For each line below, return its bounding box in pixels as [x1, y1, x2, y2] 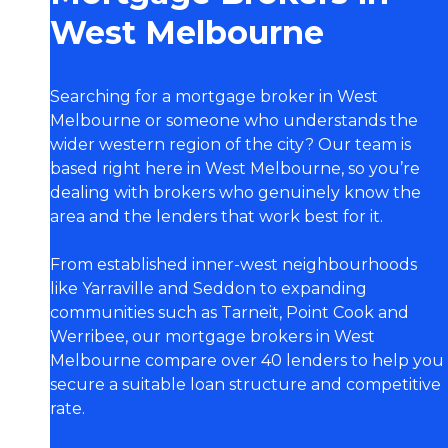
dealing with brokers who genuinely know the [49, 183, 421, 202]
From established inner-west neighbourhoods [49, 255, 417, 274]
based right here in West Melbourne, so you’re [49, 159, 420, 178]
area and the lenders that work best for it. [49, 207, 383, 226]
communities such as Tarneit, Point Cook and [49, 303, 409, 322]
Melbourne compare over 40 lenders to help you [49, 351, 444, 370]
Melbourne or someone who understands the [49, 111, 418, 130]
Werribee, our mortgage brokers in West [49, 327, 375, 346]
